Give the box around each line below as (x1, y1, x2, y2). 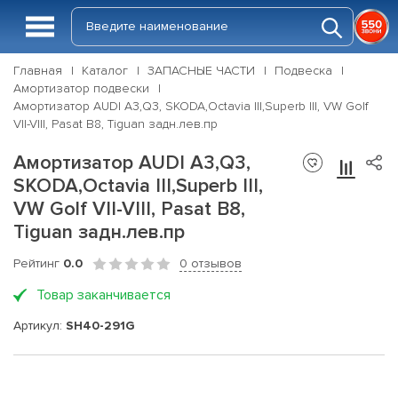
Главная (13, 63, 62, 78)
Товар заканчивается (36, 286, 171, 304)
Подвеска (275, 63, 332, 78)
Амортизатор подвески (13, 81, 149, 96)
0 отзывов (179, 256, 242, 271)
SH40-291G (66, 317, 135, 333)
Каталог (82, 63, 128, 78)
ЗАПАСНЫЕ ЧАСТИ (147, 63, 255, 78)
